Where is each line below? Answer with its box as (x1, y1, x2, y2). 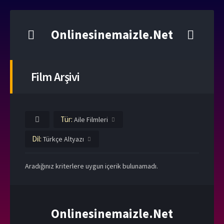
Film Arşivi (31, 69, 79, 84)
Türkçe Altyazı (43, 134, 84, 143)
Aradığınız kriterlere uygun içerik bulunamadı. (25, 161, 158, 170)
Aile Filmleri (74, 115, 108, 124)
